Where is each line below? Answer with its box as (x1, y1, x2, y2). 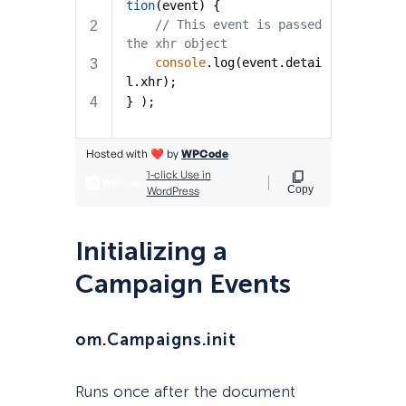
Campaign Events (74, 268, 291, 301)
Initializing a (74, 236, 227, 268)
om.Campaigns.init (74, 330, 237, 351)
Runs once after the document (74, 382, 295, 401)
